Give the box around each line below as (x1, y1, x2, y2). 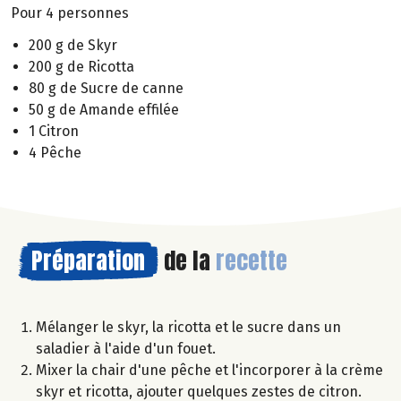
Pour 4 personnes (11, 4, 129, 21)
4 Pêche (29, 144, 81, 162)
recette (216, 243, 287, 279)
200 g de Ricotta (29, 58, 134, 76)
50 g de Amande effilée (29, 101, 179, 119)
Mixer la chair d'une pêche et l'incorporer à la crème (36, 362, 383, 380)
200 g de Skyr (29, 37, 117, 55)
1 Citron (29, 123, 79, 141)
